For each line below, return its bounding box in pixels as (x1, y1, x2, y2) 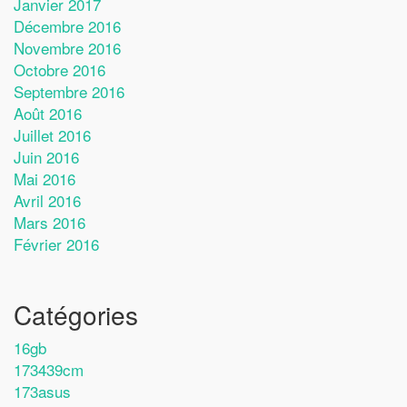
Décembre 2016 (14, 14, 121, 37)
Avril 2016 (14, 188, 81, 212)
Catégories (14, 295, 138, 333)
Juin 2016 (14, 144, 79, 168)
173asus (14, 379, 71, 402)
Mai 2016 (14, 166, 75, 190)
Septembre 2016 (14, 79, 124, 103)
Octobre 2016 (14, 57, 105, 81)
